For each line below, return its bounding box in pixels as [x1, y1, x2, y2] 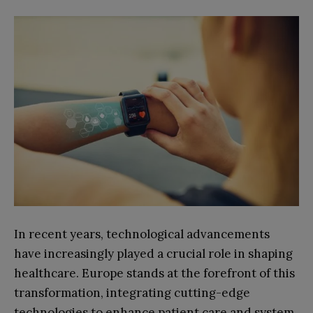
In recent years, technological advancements [14, 226, 270, 242]
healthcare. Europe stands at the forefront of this [14, 265, 295, 281]
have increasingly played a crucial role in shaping [14, 245, 293, 261]
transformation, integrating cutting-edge [14, 284, 250, 300]
